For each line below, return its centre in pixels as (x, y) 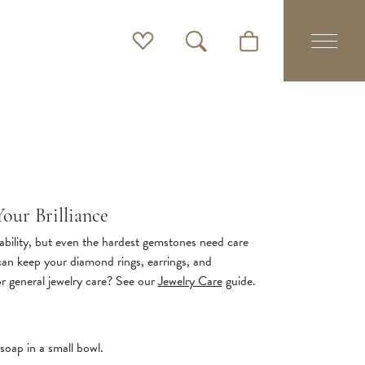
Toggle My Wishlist (183, 50)
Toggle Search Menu (240, 50)
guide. (239, 281)
